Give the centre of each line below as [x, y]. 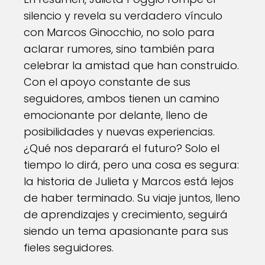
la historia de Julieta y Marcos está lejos [129, 181]
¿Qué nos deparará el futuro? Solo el [122, 148]
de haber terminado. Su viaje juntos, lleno [132, 198]
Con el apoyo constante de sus [107, 82]
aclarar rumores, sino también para [119, 49]
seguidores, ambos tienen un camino [122, 98]
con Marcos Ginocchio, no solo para [119, 32]
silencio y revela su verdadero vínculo [123, 16]
